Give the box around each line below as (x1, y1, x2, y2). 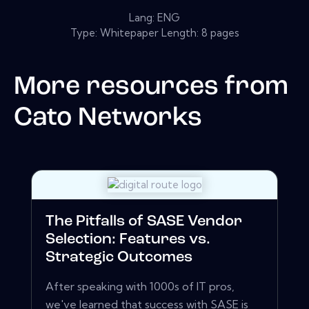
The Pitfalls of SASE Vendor (46, 214, 242, 230)
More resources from (14, 74, 288, 100)
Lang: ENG (129, 10, 180, 24)
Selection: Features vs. (46, 232, 210, 248)
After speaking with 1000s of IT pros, (46, 279, 235, 294)
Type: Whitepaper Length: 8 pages (70, 26, 239, 39)
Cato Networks (14, 105, 202, 131)
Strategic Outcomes (46, 250, 192, 266)
